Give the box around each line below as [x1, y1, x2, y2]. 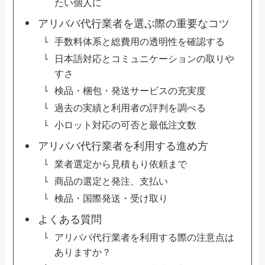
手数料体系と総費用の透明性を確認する [54, 36, 225, 47]
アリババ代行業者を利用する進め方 [37, 140, 208, 153]
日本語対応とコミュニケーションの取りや [54, 53, 234, 64]
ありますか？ [54, 247, 111, 258]
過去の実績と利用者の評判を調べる [54, 102, 206, 114]
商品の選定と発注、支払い [54, 176, 168, 187]
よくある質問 [37, 214, 102, 226]
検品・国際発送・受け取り [54, 193, 168, 204]
